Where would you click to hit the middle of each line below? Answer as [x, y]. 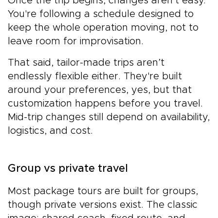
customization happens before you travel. [105, 103]
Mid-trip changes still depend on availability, [109, 117]
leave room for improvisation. [76, 41]
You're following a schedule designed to [101, 14]
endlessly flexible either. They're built [95, 76]
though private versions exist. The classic [103, 205]
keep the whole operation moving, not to [103, 27]
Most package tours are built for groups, [103, 191]
